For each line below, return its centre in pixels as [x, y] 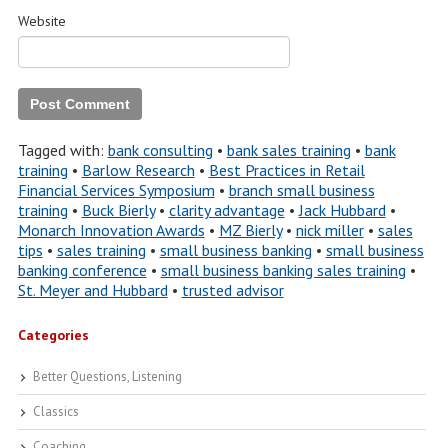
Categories [53, 335]
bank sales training [288, 150]
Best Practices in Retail [286, 170]
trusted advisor [232, 290]
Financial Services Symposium [116, 190]
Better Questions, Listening [107, 376]
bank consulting [160, 150]
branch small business [301, 190]
